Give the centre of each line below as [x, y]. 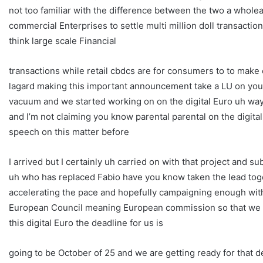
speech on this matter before [69, 131]
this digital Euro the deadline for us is [86, 222]
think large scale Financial [63, 41]
